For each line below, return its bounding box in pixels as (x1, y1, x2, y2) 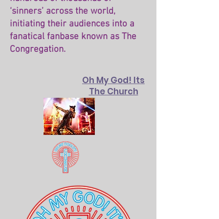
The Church (88, 86, 138, 97)
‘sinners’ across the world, (10, 6, 115, 17)
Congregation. (10, 44, 66, 55)
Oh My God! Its (82, 74, 145, 86)
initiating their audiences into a (10, 19, 134, 30)
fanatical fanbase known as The (10, 31, 136, 43)
